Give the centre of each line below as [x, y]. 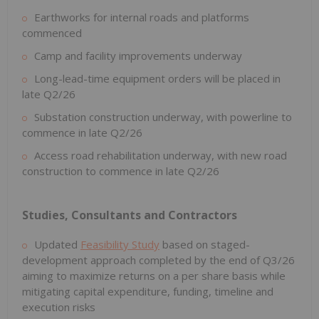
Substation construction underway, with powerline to [163, 117]
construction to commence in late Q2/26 [121, 171]
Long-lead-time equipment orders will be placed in [157, 79]
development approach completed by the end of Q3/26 [158, 260]
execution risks [59, 307]
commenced [52, 33]
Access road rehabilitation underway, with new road [161, 156]
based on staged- [205, 245]
